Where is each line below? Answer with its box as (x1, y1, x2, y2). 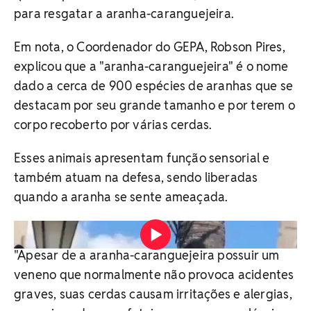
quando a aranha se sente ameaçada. (14, 188, 228, 205)
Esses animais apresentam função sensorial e (14, 149, 270, 166)
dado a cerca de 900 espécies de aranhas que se (14, 77, 294, 94)
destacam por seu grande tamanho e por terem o (14, 96, 295, 113)
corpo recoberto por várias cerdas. (14, 116, 212, 133)
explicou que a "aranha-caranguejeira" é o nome (14, 58, 289, 74)
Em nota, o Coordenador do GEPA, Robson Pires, (14, 38, 285, 55)
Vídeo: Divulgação (110, 218, 201, 233)
